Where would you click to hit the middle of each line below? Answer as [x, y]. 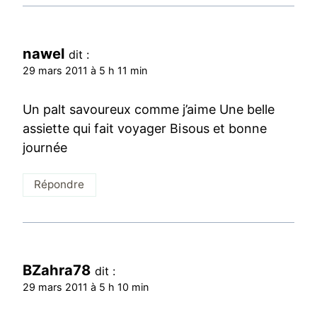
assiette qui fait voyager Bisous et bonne [145, 129]
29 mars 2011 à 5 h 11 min [85, 70]
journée [45, 148]
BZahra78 [57, 270]
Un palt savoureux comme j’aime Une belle [149, 110]
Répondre [59, 185]
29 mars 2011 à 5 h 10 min [86, 287]
